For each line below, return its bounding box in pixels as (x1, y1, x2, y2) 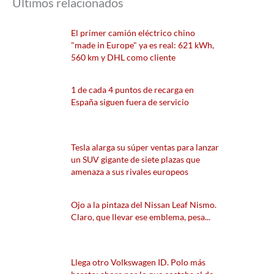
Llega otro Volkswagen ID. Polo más (70, 256, 206, 267)
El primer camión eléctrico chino (70, 27, 195, 38)
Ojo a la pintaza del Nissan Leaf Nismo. (70, 199, 217, 210)
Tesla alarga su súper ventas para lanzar (70, 142, 219, 153)
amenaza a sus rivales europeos (70, 166, 188, 177)
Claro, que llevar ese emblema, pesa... (70, 211, 210, 222)
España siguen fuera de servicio (70, 97, 189, 108)
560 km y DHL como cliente (70, 51, 176, 62)
